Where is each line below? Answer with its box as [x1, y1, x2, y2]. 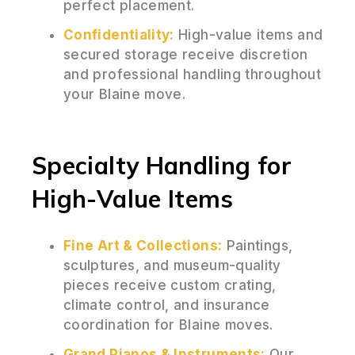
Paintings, [222, 237, 293, 254]
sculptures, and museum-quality [63, 257, 281, 273]
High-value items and [174, 26, 323, 43]
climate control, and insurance [63, 296, 270, 313]
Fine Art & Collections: [63, 237, 223, 254]
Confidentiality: [63, 26, 174, 43]
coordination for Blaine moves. [63, 316, 273, 333]
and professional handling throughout [63, 66, 321, 82]
